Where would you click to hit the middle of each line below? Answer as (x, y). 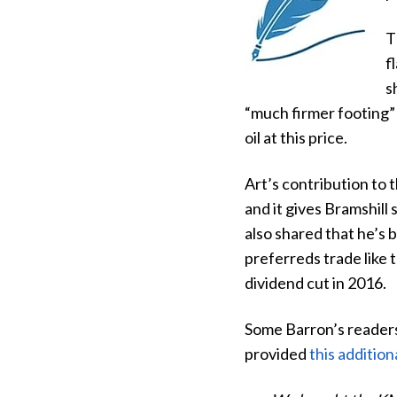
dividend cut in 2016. (315, 283)
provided (277, 354)
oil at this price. (297, 138)
